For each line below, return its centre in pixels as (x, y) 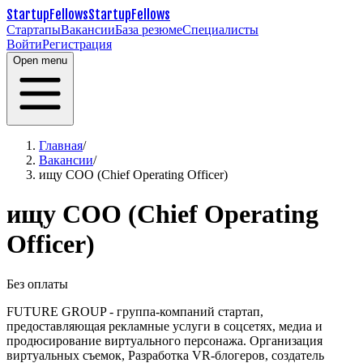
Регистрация (77, 44)
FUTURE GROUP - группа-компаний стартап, (135, 311)
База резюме (149, 30)
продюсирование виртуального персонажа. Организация (164, 340)
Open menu (40, 60)
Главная (61, 145)
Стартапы (34, 30)
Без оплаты (37, 284)
